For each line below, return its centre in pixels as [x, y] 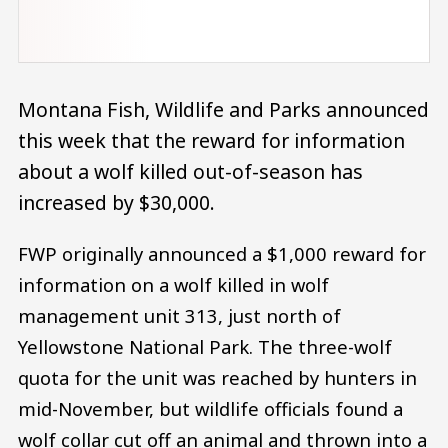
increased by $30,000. [116, 202]
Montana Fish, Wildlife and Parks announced [223, 109]
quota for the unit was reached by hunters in [217, 378]
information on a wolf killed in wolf [173, 285]
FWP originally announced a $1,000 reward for [222, 254]
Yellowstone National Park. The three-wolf [205, 347]
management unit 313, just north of [179, 316]
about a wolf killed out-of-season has [190, 171]
